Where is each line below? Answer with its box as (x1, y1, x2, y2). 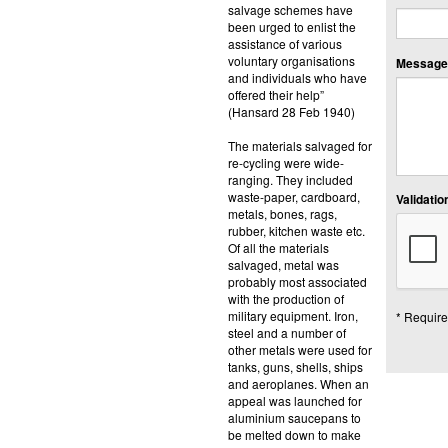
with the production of (227, 289, 344, 307)
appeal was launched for (227, 391, 362, 409)
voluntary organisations (227, 51, 355, 69)
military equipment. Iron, (227, 306, 358, 324)
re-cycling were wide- (227, 153, 344, 171)
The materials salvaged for (227, 136, 372, 154)
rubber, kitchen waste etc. (227, 221, 365, 239)
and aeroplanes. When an (227, 374, 369, 392)
